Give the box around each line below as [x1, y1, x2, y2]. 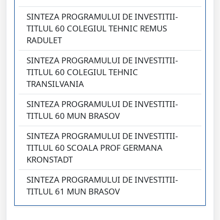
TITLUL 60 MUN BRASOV [27, 110, 120, 122]
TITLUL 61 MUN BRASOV [27, 186, 120, 197]
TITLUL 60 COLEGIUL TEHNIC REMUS [27, 23, 167, 34]
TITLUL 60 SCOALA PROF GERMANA [27, 142, 163, 154]
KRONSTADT [27, 154, 73, 165]
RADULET [27, 34, 62, 46]
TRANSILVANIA [27, 78, 84, 90]
